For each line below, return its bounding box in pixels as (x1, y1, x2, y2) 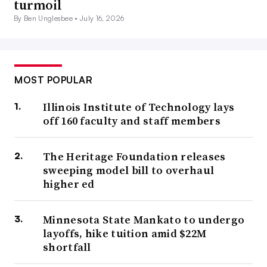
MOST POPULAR (14, 74, 92, 86)
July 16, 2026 (80, 14, 125, 23)
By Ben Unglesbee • (14, 14, 80, 23)
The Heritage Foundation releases (43, 149, 226, 164)
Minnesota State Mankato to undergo (43, 212, 245, 228)
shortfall (43, 240, 91, 255)
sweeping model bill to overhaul (43, 163, 215, 178)
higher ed (43, 176, 95, 192)
